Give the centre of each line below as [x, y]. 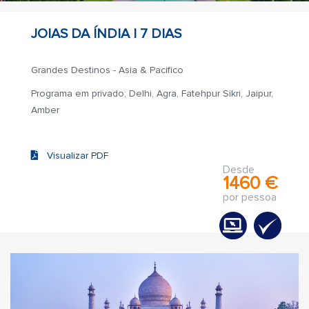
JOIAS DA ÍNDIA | [86, 34]
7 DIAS [161, 34]
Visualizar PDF [73, 156]
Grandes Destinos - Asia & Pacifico [107, 70]
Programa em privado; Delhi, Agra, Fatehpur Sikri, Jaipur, [152, 93]
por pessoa [250, 197]
